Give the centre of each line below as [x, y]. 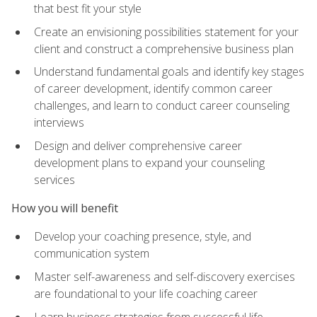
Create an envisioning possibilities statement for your [166, 31]
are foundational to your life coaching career [146, 294]
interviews [59, 123]
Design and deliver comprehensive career [138, 145]
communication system [92, 254]
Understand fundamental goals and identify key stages [169, 72]
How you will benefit [65, 208]
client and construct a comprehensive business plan [164, 48]
